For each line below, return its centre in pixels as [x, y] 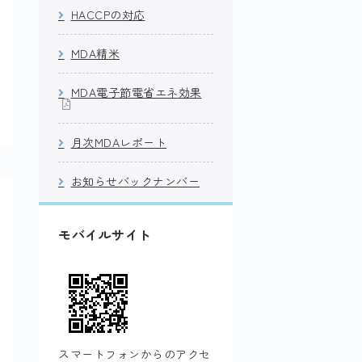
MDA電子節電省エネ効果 [136, 93]
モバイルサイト [105, 235]
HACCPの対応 [108, 15]
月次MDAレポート [118, 143]
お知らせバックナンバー [135, 181]
